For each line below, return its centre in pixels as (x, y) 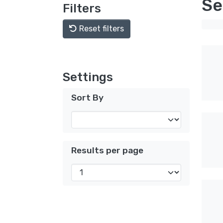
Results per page (107, 150)
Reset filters (101, 29)
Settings (88, 77)
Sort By (87, 98)
